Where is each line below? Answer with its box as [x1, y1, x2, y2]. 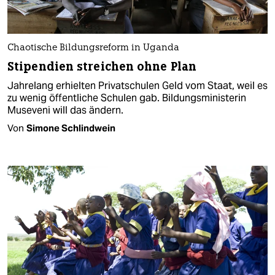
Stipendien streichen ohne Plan [7, 59, 196, 75]
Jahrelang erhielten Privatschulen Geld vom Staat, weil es [7, 79, 268, 93]
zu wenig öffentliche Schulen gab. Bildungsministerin [7, 91, 246, 105]
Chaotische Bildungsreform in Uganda [7, 44, 179, 53]
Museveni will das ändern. [7, 104, 123, 117]
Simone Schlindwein [26, 122, 115, 134]
